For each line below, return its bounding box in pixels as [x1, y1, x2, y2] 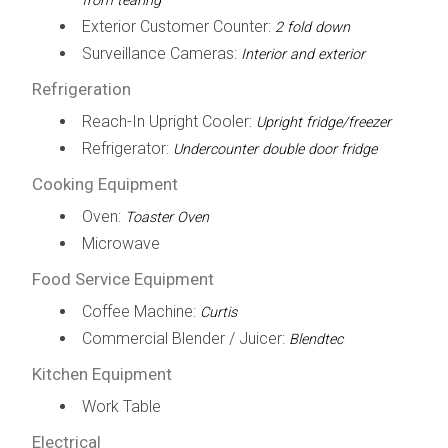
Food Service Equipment [31, 268, 214, 289]
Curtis [199, 303, 237, 321]
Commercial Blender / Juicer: [81, 328, 289, 348]
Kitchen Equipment [31, 363, 172, 384]
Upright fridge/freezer [255, 113, 391, 131]
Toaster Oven [124, 208, 209, 226]
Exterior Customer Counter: [81, 16, 275, 36]
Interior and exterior [240, 45, 365, 63]
